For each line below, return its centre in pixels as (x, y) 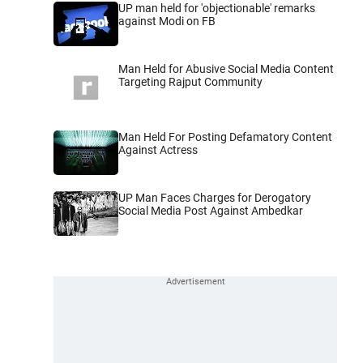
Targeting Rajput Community (190, 81)
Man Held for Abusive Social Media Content (226, 68)
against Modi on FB (167, 21)
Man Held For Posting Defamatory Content (225, 137)
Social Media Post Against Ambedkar (211, 211)
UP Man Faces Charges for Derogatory (215, 198)
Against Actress (158, 150)
